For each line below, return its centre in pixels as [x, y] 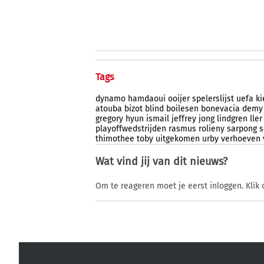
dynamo [110, 99]
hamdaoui [147, 99]
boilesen [182, 109]
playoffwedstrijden [131, 129]
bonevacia [220, 109]
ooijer [179, 99]
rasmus [182, 129]
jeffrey [184, 119]
